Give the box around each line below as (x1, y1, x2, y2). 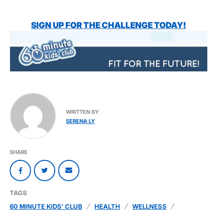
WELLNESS (132, 202, 167, 211)
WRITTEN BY (66, 108, 99, 116)
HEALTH (94, 202, 120, 211)
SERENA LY (66, 118, 95, 125)
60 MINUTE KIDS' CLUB (10, 202, 82, 211)
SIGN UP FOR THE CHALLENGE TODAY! (31, 20, 186, 31)
